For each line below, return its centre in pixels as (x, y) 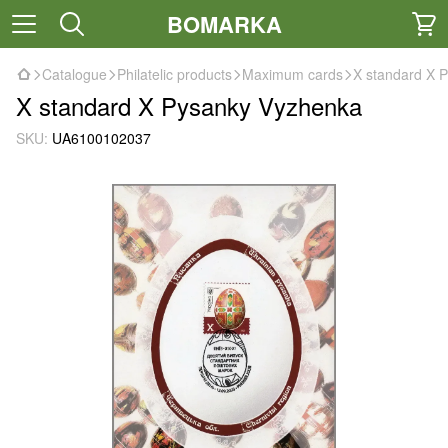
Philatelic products (174, 74)
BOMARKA (224, 23)
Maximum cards (292, 74)
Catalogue (74, 74)
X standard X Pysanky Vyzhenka (189, 105)
